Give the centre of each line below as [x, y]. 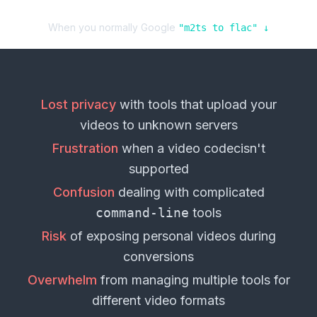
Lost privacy [78, 105]
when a [143, 149]
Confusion [83, 192]
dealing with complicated [189, 192]
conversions [158, 257]
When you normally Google [113, 28]
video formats [185, 301]
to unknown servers [178, 125]
